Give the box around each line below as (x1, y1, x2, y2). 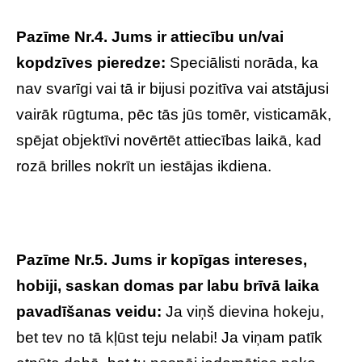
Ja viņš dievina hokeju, (166, 303, 324, 320)
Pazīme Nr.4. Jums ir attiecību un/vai (16, 28, 284, 45)
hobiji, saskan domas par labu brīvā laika (16, 277, 319, 294)
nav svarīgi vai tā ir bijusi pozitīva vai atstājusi (16, 80, 329, 97)
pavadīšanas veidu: (16, 303, 166, 320)
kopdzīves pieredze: (16, 54, 170, 71)
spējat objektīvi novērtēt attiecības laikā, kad (16, 132, 322, 149)
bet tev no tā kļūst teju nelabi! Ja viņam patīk (16, 329, 322, 346)
